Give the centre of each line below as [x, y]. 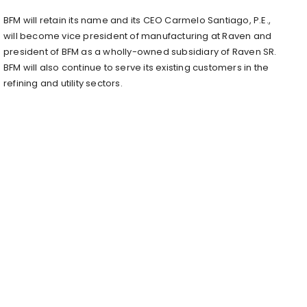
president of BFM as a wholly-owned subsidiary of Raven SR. [140, 51]
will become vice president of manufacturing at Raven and [138, 36]
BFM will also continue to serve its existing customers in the [136, 67]
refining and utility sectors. [63, 83]
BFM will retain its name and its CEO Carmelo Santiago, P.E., [137, 20]
